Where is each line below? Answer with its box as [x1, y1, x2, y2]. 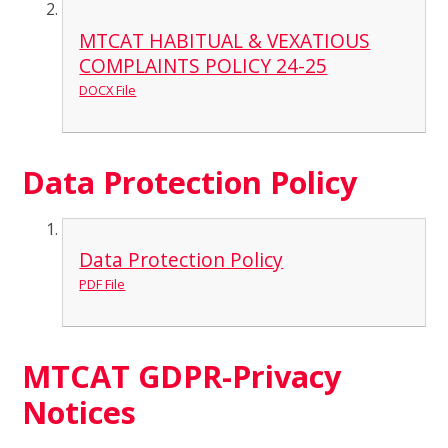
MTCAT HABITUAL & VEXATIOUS [79, 27, 371, 55]
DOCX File [79, 81, 137, 100]
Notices [22, 390, 137, 433]
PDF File [79, 275, 126, 294]
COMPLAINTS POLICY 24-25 [79, 52, 328, 80]
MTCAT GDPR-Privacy [22, 354, 342, 397]
